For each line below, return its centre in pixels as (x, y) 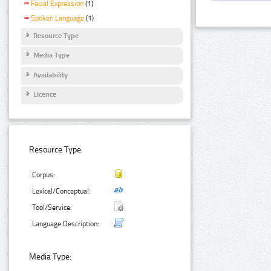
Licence (45, 95)
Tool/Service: (52, 208)
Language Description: (66, 224)
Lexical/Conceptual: (62, 191)
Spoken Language (57, 18)
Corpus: (44, 175)
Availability (51, 75)
